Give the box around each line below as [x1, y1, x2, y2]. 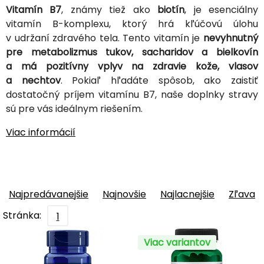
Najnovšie [103, 187, 146, 201]
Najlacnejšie [160, 187, 214, 201]
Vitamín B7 [6, 2, 62, 16]
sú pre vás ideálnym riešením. [6, 101, 143, 115]
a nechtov [6, 73, 61, 87]
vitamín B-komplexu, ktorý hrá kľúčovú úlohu [6, 16, 258, 31]
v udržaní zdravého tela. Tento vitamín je [6, 31, 203, 45]
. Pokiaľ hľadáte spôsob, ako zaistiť [60, 73, 259, 87]
